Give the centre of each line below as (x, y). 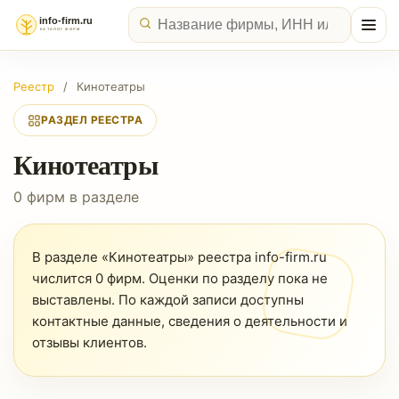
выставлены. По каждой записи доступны (168, 300)
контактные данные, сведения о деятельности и (190, 321)
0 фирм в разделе (76, 197)
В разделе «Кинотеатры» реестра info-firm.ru (179, 257)
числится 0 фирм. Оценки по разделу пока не (180, 278)
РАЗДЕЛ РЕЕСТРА (92, 120)
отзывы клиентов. (90, 342)
